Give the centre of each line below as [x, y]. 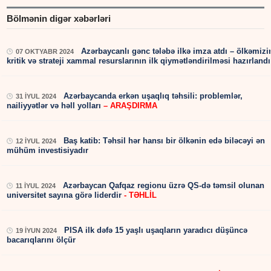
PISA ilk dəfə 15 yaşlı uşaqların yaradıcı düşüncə [155, 230]
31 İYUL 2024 [36, 96]
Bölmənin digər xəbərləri [59, 19]
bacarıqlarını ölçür [41, 240]
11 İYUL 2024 [36, 186]
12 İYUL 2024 [36, 141]
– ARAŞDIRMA [131, 106]
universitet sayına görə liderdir [64, 195]
